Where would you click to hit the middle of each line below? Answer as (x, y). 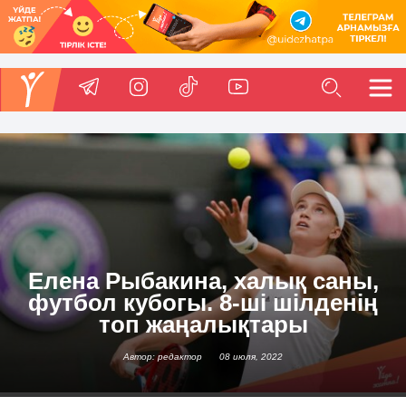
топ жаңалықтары (203, 325)
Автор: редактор (163, 357)
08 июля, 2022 (251, 357)
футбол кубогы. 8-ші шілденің (203, 303)
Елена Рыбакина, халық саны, (203, 281)
